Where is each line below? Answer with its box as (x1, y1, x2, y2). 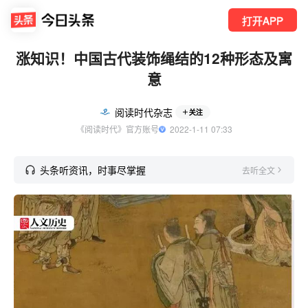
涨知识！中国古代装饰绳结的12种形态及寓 (16, 47, 292, 68)
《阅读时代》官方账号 (76, 123, 159, 135)
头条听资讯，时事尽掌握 (40, 163, 146, 177)
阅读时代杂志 (114, 105, 173, 119)
